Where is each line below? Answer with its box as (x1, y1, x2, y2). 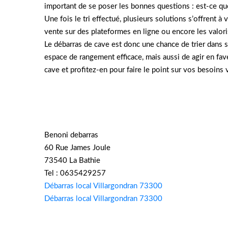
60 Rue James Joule (44, 144, 110, 152)
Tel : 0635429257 (44, 169, 106, 178)
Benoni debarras (44, 131, 98, 139)
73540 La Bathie (44, 157, 100, 165)
